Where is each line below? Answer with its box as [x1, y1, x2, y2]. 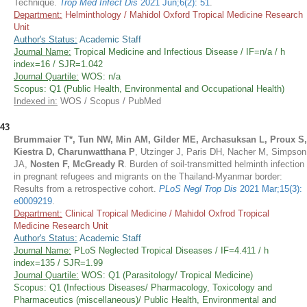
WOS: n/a [79, 71, 121, 82]
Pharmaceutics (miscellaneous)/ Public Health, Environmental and [14, 295, 276, 305]
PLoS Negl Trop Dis [159, 184, 237, 194]
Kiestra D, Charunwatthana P [14, 147, 135, 157]
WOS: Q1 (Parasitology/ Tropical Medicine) [79, 270, 253, 280]
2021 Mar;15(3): [237, 184, 302, 194]
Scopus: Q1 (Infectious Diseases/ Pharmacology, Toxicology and [14, 282, 272, 293]
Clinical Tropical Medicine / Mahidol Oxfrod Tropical [62, 208, 269, 219]
